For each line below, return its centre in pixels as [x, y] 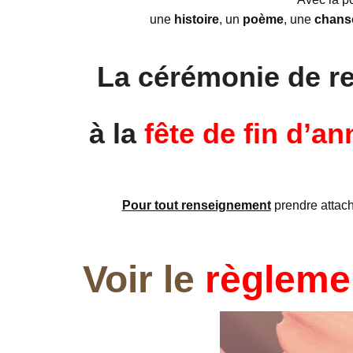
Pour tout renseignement [196, 205]
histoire [197, 19]
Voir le [143, 279]
